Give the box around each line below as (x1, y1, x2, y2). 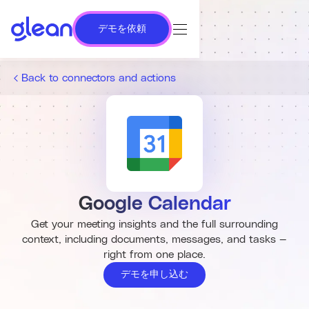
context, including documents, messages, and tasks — (22, 234, 287, 245)
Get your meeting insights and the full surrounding (31, 219, 278, 230)
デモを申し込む (121, 270, 188, 279)
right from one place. (103, 249, 206, 260)
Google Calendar (78, 195, 231, 214)
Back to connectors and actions (21, 72, 177, 83)
